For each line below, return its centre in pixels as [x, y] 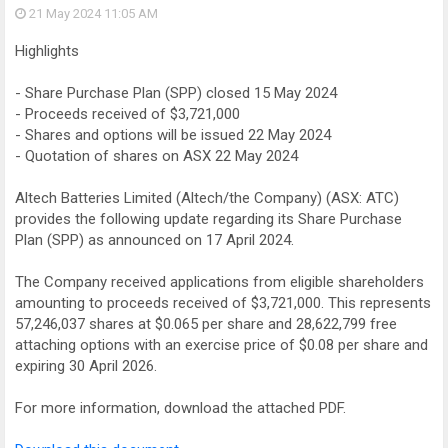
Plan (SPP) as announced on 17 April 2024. [154, 240]
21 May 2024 [65, 13]
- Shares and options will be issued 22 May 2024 [173, 135]
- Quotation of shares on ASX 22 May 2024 [156, 156]
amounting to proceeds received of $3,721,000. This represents [223, 303]
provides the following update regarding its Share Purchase [208, 219]
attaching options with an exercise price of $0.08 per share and [221, 345]
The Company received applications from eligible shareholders [219, 282]
